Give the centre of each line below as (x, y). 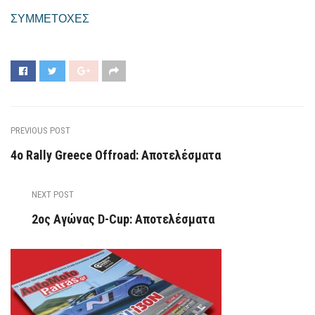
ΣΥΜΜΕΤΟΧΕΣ (50, 18)
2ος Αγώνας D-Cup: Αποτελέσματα (123, 219)
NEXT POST (53, 194)
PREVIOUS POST (40, 130)
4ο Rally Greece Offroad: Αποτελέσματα (116, 155)
